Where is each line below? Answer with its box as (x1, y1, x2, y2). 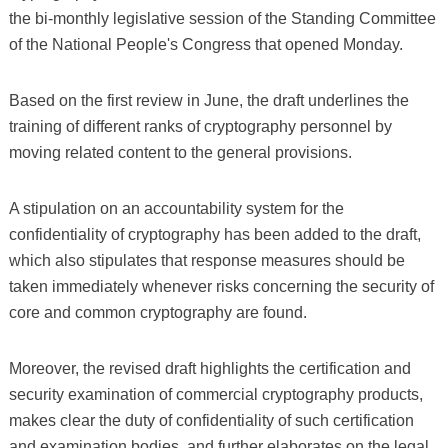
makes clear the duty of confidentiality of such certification (8, 411, 414, 429)
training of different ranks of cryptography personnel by (8, 117, 392, 135)
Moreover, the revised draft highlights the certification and (8, 359, 411, 377)
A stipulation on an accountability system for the (8, 199, 344, 217)
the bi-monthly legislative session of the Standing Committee (8, 9, 436, 27)
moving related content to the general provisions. (8, 143, 352, 161)
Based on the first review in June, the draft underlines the (8, 91, 409, 109)
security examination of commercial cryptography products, (8, 385, 423, 403)
